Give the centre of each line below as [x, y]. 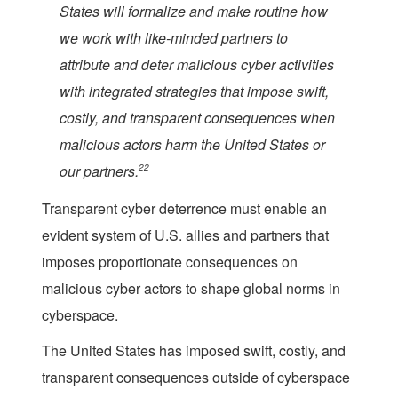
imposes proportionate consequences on [170, 261]
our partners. [99, 171]
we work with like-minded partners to [174, 37]
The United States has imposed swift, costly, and [194, 350]
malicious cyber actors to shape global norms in [191, 288]
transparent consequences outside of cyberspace [196, 377]
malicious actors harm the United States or [192, 144]
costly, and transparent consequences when [197, 117]
